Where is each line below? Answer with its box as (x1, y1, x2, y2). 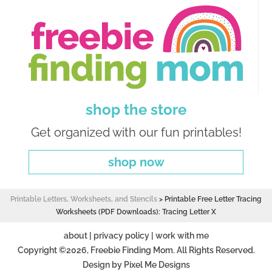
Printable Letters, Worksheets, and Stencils (10, 194, 157, 203)
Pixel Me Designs (123, 259, 190, 270)
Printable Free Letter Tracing (165, 194, 262, 203)
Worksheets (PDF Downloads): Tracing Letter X (56, 207, 216, 216)
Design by (82, 259, 124, 270)
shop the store (86, 100, 186, 118)
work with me (155, 230, 209, 240)
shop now (107, 154, 165, 169)
